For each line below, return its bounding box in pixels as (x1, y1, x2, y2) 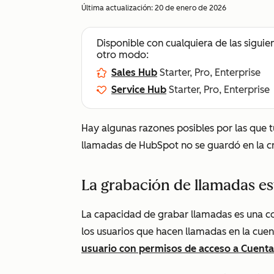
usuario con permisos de (81, 243, 199, 254)
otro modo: (97, 49, 149, 61)
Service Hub (111, 84, 166, 95)
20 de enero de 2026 (155, 4, 226, 12)
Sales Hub (111, 67, 157, 78)
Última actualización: (81, 4, 155, 12)
